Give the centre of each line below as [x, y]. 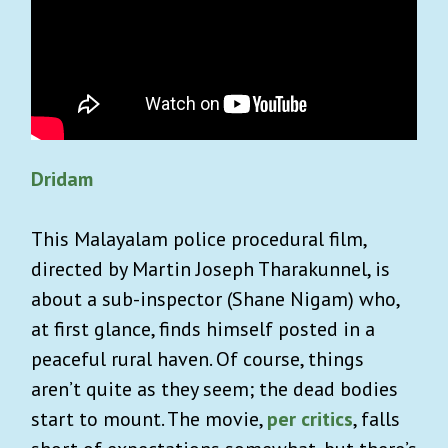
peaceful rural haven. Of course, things [197, 358]
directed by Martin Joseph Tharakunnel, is [210, 268]
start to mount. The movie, [149, 418]
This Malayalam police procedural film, [198, 238]
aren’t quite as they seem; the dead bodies [214, 388]
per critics [310, 418]
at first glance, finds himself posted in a [203, 328]
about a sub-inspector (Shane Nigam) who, [215, 298]
